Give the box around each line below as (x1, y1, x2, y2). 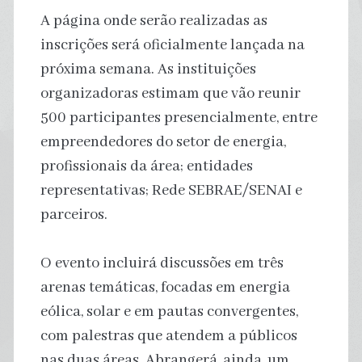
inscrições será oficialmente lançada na (40, 35, 305, 55)
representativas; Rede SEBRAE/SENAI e (40, 180, 302, 200)
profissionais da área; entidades (40, 156, 253, 176)
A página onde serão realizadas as (40, 11, 267, 31)
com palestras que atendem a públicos (40, 326, 297, 346)
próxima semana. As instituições (40, 59, 256, 79)
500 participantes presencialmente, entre (40, 107, 318, 128)
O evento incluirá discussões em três (40, 253, 284, 273)
